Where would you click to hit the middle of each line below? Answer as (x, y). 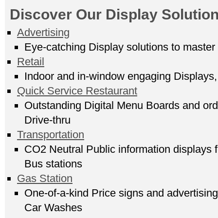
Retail (31, 62)
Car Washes (53, 208)
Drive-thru (47, 120)
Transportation (51, 135)
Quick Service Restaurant (77, 91)
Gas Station (45, 178)
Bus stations (53, 164)
